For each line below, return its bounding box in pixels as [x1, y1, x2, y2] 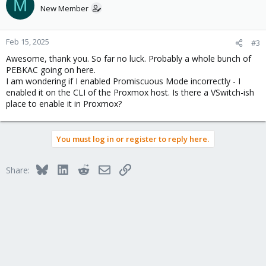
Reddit [88, 163, 113, 174]
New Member [40, 3, 88, 14]
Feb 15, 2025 [6, 36, 49, 47]
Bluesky [47, 163, 77, 174]
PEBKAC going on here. [6, 64, 96, 75]
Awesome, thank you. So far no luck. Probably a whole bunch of [6, 53, 251, 64]
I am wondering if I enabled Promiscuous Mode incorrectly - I [6, 75, 240, 87]
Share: [6, 164, 30, 176]
